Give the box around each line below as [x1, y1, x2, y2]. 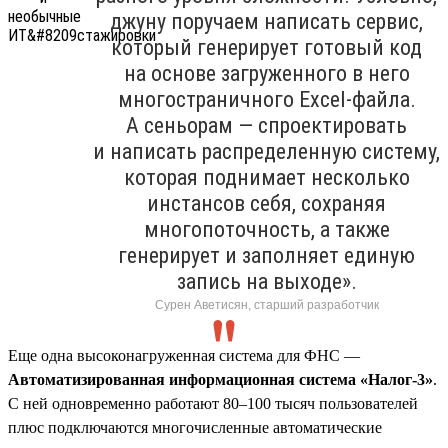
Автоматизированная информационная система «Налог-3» [8, 370, 433, 388]
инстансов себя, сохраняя [147, 190, 386, 216]
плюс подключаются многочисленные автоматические [8, 418, 382, 436]
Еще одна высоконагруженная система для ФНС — [8, 346, 360, 364]
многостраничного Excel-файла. [117, 86, 416, 112]
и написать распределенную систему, [93, 138, 440, 164]
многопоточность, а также [143, 216, 390, 242]
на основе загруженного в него [123, 60, 410, 86]
